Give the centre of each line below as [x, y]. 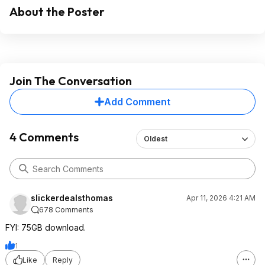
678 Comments [66, 210]
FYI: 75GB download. [46, 227]
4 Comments [44, 137]
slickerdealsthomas [72, 198]
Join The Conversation [71, 81]
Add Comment [137, 102]
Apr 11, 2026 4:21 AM [221, 198]
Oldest [155, 139]
